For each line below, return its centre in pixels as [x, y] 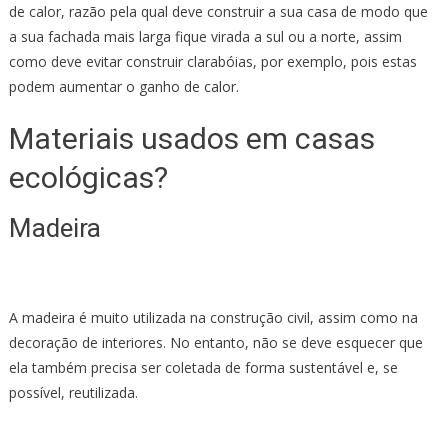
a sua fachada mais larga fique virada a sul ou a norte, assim [205, 36]
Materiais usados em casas [191, 138]
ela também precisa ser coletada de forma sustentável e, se [203, 367]
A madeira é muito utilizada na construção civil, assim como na [215, 317]
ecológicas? [88, 177]
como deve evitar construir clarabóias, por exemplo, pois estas [212, 61]
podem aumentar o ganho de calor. [123, 86]
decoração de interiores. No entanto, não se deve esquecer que [215, 342]
